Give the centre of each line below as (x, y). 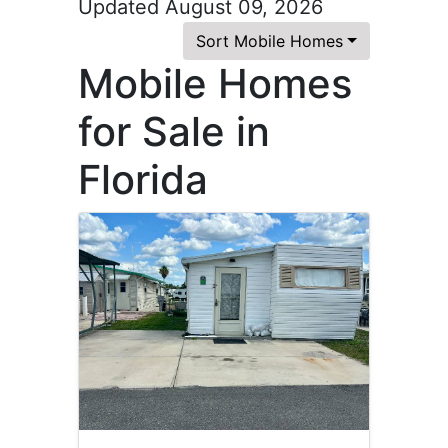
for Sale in (174, 131)
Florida (143, 179)
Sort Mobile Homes (270, 41)
